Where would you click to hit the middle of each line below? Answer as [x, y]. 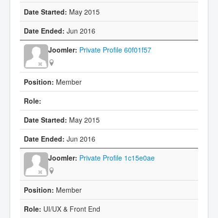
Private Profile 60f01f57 [115, 49]
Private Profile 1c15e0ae [117, 157]
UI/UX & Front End [71, 209]
